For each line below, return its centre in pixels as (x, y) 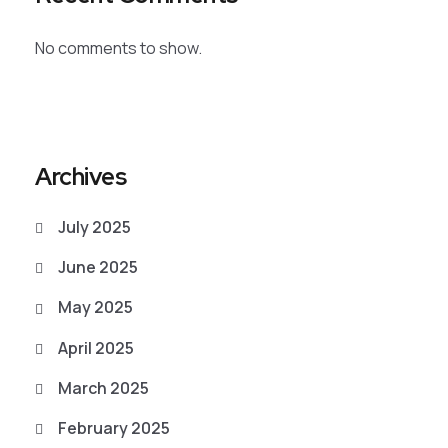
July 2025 (94, 227)
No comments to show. (118, 48)
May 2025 (95, 307)
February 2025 (114, 427)
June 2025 (98, 267)
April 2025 (96, 347)
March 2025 (103, 387)
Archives (81, 176)
